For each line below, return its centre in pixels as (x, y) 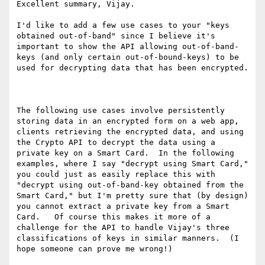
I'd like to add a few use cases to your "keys (123, 25)
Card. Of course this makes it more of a (114, 217)
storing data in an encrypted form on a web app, (128, 121)
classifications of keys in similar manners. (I (128, 238)
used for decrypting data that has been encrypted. (132, 68)
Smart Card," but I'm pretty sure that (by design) (132, 196)
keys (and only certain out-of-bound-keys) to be (128, 57)
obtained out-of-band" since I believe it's (116, 36)
